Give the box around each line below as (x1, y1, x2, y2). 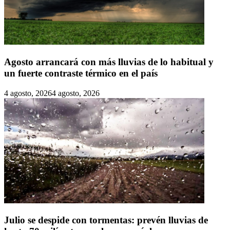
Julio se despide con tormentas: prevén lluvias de (4, 215, 208, 226)
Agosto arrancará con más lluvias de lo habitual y (4, 56, 214, 67)
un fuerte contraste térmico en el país (4, 67, 158, 79)
